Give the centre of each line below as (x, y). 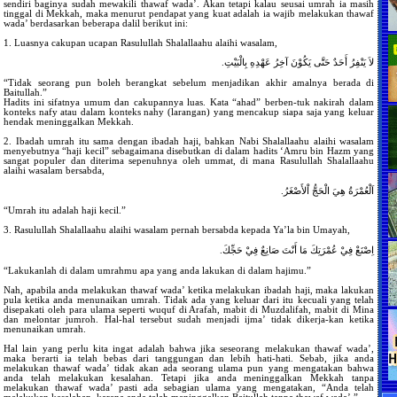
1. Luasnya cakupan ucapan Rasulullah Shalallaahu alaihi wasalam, (140, 43)
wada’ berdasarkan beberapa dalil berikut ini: (96, 23)
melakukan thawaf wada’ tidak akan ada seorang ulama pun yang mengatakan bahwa (189, 368)
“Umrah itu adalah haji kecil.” (65, 211)
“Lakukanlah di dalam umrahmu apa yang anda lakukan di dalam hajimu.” (157, 270)
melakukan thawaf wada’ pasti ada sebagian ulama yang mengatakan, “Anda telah (189, 387)
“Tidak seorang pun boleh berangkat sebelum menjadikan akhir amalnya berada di (189, 82)
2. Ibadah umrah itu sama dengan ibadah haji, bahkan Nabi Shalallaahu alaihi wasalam (189, 141)
